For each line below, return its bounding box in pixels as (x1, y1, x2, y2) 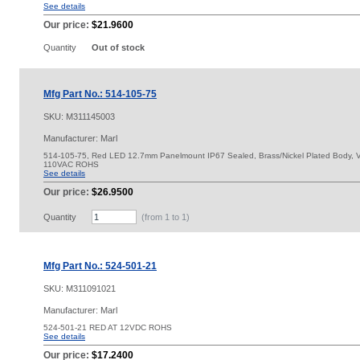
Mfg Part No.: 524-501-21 (43, 260, 157, 272)
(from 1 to (141, 212, 182, 222)
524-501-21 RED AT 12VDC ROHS (43, 323, 172, 332)
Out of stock (92, 43, 145, 52)
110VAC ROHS (43, 160, 99, 169)
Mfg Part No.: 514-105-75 (43, 88, 157, 100)
